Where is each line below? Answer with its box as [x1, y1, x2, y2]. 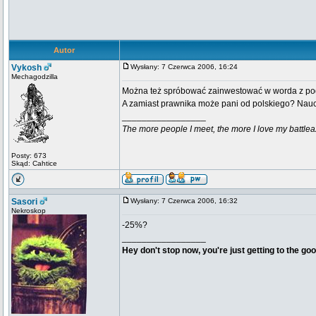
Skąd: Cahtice [11, 159, 57, 167]
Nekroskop [11, 207, 46, 214]
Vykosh [11, 63, 42, 73]
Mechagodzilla [11, 73, 58, 80]
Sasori [11, 197, 37, 207]
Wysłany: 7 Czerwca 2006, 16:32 [130, 197, 244, 205]
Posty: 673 [11, 152, 47, 159]
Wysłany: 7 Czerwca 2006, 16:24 [130, 63, 244, 71]
